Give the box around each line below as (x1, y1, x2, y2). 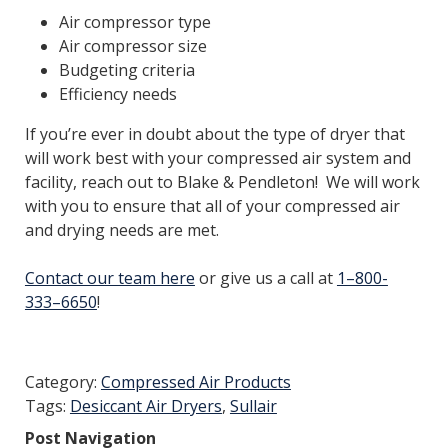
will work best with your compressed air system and (24, 146, 411, 169)
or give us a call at (194, 266, 337, 289)
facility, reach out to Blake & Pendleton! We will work (24, 170, 420, 193)
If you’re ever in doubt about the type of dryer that (24, 122, 405, 145)
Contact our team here (24, 266, 195, 289)
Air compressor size (58, 34, 207, 57)
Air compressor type (58, 10, 211, 33)
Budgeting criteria (58, 58, 195, 81)
